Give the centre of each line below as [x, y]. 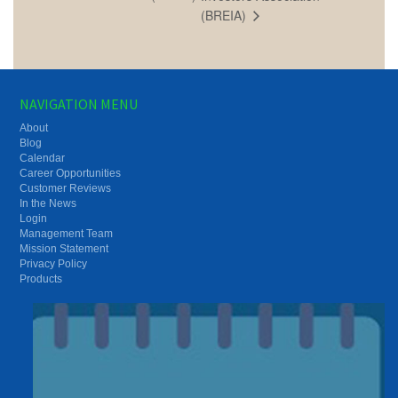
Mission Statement [64, 248]
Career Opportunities [71, 173]
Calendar [43, 158]
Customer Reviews [66, 188]
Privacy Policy [54, 263]
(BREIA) [225, 15]
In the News [48, 203]
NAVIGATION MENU [79, 103]
